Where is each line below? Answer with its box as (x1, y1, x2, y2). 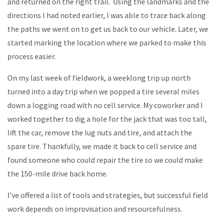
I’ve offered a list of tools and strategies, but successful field (7, 190, 208, 200)
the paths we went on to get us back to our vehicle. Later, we (7, 23, 208, 34)
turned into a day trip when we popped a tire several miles (7, 86, 199, 96)
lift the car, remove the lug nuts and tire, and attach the (7, 127, 192, 137)
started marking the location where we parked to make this (7, 37, 206, 47)
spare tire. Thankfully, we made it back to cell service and (7, 141, 197, 151)
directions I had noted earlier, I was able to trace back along (7, 10, 206, 20)
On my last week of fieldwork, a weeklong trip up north (7, 72, 191, 83)
